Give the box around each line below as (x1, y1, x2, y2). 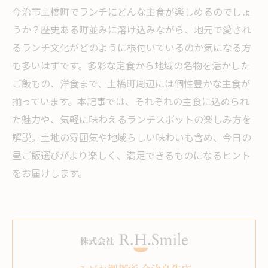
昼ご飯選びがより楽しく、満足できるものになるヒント (12, 148, 251, 165)
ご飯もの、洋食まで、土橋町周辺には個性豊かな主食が (12, 77, 251, 93)
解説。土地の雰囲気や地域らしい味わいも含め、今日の (12, 130, 251, 147)
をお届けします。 (12, 166, 87, 182)
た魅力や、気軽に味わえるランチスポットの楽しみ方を (12, 112, 251, 129)
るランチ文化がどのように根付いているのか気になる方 (12, 41, 251, 57)
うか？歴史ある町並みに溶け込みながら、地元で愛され (12, 23, 251, 39)
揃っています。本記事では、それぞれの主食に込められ (12, 95, 249, 111)
